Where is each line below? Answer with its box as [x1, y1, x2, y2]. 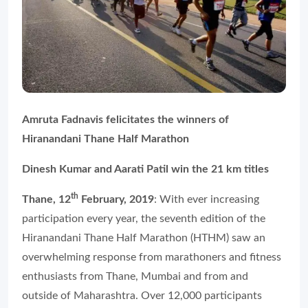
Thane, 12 [22, 194, 71, 206]
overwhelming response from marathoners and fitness [22, 252, 281, 263]
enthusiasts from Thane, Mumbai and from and [22, 271, 248, 283]
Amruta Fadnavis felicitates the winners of [22, 114, 229, 126]
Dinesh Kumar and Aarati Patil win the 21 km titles [22, 164, 269, 175]
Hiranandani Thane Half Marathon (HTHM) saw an [22, 232, 265, 244]
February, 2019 [78, 194, 154, 206]
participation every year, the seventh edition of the [22, 213, 265, 225]
